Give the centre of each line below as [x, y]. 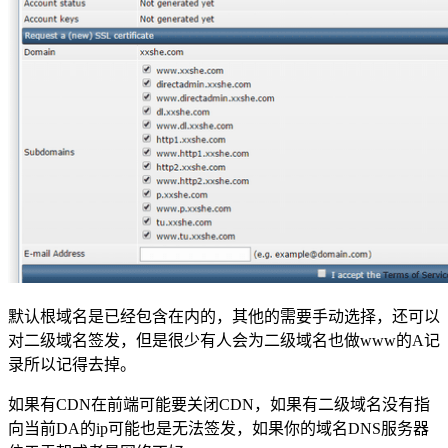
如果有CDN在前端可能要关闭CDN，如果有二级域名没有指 [219, 404]
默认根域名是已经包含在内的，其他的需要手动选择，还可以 [224, 316]
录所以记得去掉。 [72, 364]
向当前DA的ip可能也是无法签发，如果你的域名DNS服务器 [218, 428]
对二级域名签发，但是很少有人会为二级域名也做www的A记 [224, 340]
